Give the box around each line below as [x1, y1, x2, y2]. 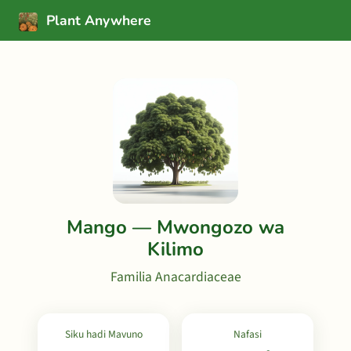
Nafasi [233, 327, 262, 342]
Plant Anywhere [42, 11, 151, 30]
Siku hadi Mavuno [64, 327, 143, 342]
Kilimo [147, 237, 204, 262]
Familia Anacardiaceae [110, 267, 241, 287]
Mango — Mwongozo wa [67, 215, 284, 240]
